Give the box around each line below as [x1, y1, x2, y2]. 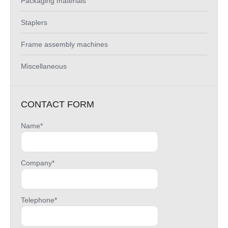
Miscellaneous [21, 62, 67, 70]
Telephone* [21, 195, 57, 204]
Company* [21, 158, 54, 167]
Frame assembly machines [21, 40, 108, 48]
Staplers [21, 18, 47, 26]
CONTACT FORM [21, 99, 94, 109]
